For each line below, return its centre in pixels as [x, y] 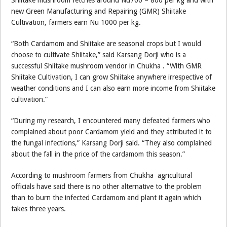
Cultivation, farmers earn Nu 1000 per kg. [76, 23]
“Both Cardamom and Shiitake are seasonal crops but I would [106, 44]
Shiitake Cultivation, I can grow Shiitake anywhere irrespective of [112, 77]
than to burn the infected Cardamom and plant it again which [106, 198]
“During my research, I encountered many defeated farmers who [111, 121]
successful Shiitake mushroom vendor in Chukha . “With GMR [107, 66]
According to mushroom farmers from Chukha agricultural [102, 176]
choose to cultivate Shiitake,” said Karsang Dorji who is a [99, 55]
